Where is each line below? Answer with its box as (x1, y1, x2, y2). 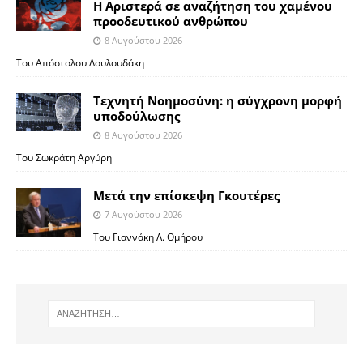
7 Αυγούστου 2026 (105, 207, 182, 220)
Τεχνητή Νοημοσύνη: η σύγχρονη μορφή (93, 92, 342, 109)
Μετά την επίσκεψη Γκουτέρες (93, 186, 280, 203)
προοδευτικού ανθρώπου (93, 12, 248, 29)
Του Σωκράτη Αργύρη (16, 150, 114, 164)
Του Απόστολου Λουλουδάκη (16, 55, 147, 69)
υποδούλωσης (93, 107, 180, 124)
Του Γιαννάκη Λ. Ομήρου (93, 229, 203, 243)
